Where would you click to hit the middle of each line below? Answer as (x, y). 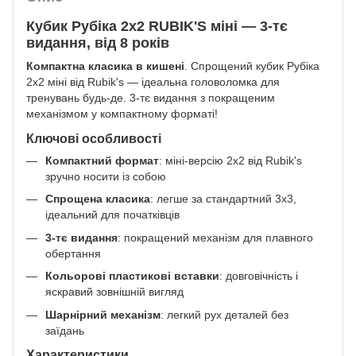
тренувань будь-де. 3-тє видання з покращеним (151, 98)
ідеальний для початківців (112, 215)
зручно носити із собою (106, 176)
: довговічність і (259, 276)
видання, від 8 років (98, 43)
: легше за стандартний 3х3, (223, 199)
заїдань (65, 330)
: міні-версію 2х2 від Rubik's (230, 160)
